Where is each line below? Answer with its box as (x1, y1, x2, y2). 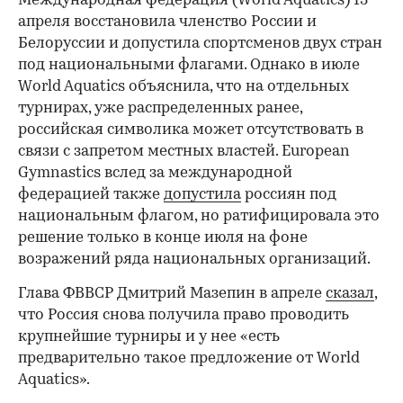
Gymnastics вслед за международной (18, 166, 292, 182)
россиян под (241, 187, 336, 203)
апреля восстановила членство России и (18, 14, 317, 31)
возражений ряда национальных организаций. (18, 252, 371, 268)
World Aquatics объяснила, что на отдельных (18, 79, 349, 95)
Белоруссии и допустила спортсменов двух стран (18, 36, 382, 52)
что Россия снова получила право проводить (18, 308, 349, 324)
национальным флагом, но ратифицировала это (18, 209, 380, 225)
